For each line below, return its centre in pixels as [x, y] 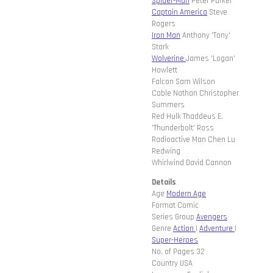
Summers [168, 105]
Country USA [172, 264]
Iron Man [166, 36]
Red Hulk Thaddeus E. [187, 117]
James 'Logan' [211, 59]
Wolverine [169, 59]
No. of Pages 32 [178, 252]
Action [184, 229]
